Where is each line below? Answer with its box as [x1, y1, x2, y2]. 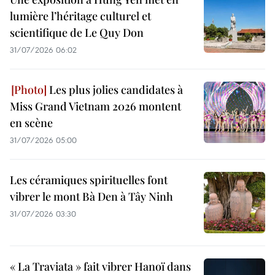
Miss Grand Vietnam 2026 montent [10, 98, 181, 114]
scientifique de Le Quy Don [10, 25, 144, 40]
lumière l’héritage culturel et [10, 8, 151, 23]
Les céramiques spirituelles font [10, 172, 168, 187]
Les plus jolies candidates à [47, 82, 183, 97]
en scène [10, 115, 53, 130]
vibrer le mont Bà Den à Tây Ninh [10, 188, 173, 204]
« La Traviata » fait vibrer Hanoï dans [10, 258, 191, 274]
